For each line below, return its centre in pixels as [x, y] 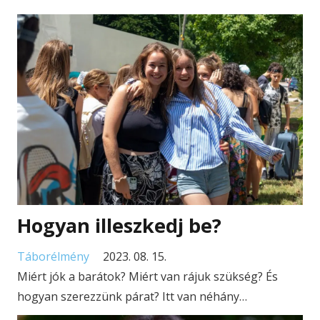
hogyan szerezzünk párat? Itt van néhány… [132, 297]
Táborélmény [53, 257]
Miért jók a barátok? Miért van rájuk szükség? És [147, 277]
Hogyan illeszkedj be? [119, 226]
